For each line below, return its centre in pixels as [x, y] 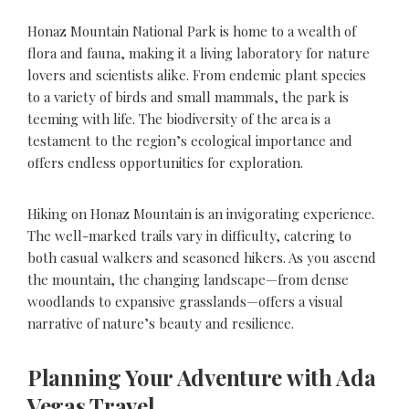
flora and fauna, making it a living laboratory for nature [199, 52]
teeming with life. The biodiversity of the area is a [179, 118]
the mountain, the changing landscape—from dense [188, 279]
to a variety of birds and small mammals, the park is [188, 96]
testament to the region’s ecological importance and [190, 140]
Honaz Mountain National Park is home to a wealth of [192, 31]
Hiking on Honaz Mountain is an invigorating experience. [201, 213]
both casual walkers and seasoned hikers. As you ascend [202, 257]
